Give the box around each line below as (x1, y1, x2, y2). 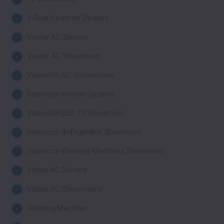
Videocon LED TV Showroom (27, 108, 124, 117)
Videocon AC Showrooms (27, 70, 114, 79)
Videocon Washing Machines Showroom (27, 146, 163, 155)
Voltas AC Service (27, 165, 87, 174)
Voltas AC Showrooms (27, 184, 102, 193)
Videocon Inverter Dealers (27, 89, 115, 98)
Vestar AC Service (27, 32, 88, 41)
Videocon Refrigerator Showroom (27, 127, 141, 136)
